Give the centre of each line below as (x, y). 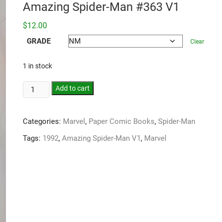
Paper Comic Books (122, 121)
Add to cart (73, 88)
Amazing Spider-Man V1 (101, 138)
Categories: (43, 121)
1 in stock (37, 66)
